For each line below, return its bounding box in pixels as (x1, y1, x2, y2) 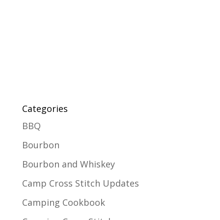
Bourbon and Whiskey (22, 158, 115, 170)
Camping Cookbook (22, 196, 105, 208)
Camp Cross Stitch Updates (22, 177, 139, 189)
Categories (22, 102, 68, 114)
